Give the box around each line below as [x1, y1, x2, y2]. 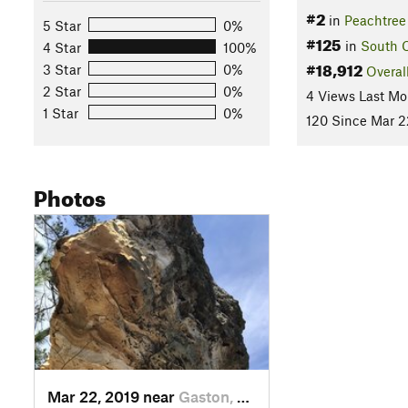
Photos [34, 178, 106, 213]
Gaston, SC [178, 386, 237, 405]
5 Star [43, 16, 81, 34]
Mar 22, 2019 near [47, 386, 178, 405]
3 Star [43, 60, 81, 77]
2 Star [43, 82, 81, 99]
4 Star [43, 38, 81, 56]
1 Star [43, 104, 78, 121]
